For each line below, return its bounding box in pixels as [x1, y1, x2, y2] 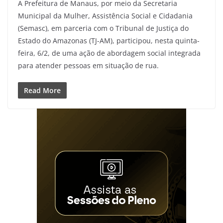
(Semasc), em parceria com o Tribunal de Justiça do [18, 23, 189, 33]
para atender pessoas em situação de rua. [18, 61, 159, 71]
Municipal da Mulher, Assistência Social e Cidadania [18, 11, 193, 21]
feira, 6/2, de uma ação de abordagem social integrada [18, 48, 201, 58]
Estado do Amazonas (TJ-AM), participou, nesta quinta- [18, 36, 200, 46]
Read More [24, 86, 61, 96]
